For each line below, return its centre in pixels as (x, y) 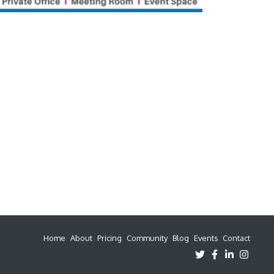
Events (206, 238)
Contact (236, 238)
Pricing (109, 238)
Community (147, 238)
